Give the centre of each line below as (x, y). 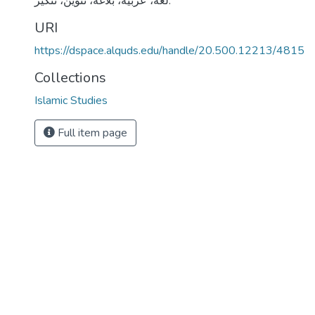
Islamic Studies (71, 101)
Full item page (91, 133)
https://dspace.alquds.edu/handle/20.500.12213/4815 (169, 51)
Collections (70, 78)
